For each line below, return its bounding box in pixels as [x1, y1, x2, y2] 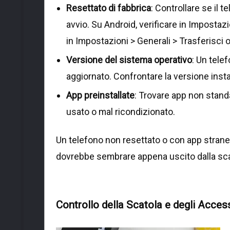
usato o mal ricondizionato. [66, 106, 175, 117]
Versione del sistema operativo [66, 54, 192, 65]
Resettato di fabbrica [66, 2, 151, 13]
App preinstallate [66, 89, 135, 101]
